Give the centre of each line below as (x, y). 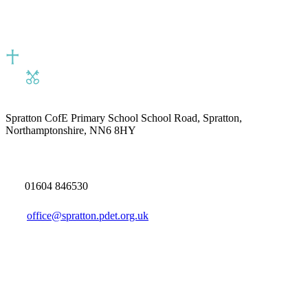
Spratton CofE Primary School (72, 118)
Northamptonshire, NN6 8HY (71, 131)
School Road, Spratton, (190, 118)
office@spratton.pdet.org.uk (88, 216)
